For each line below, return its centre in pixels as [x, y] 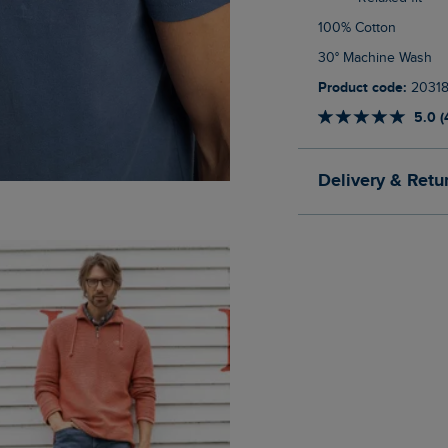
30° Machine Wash [378, 58]
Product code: [366, 88]
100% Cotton [359, 28]
